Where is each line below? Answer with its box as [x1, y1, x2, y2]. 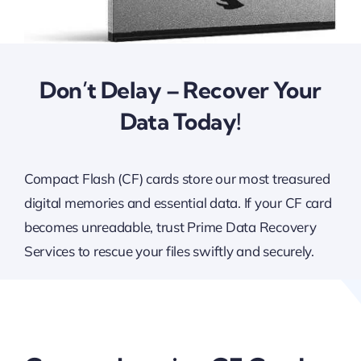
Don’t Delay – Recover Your [39, 75, 322, 104]
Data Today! [119, 106, 242, 135]
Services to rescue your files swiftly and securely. [23, 242, 314, 259]
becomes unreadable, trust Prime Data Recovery [23, 218, 317, 235]
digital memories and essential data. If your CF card [23, 193, 332, 211]
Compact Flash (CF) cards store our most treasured [23, 169, 330, 187]
